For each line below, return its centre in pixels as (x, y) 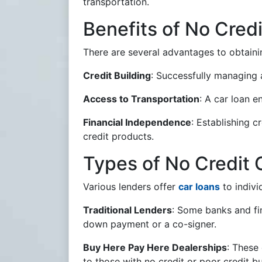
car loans (199, 187)
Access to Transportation (141, 99)
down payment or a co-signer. (150, 224)
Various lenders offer (131, 187)
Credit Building (117, 75)
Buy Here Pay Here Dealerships (155, 247)
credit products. (118, 136)
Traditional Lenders (127, 210)
